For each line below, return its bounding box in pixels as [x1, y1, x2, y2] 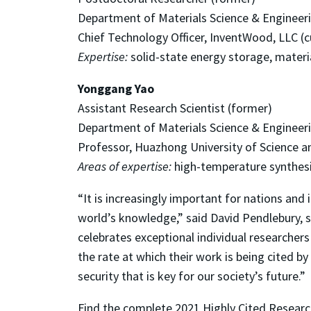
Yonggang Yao [78, 80, 154, 96]
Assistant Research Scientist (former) [78, 99, 272, 116]
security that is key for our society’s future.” [78, 267, 305, 284]
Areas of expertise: [78, 158, 171, 174]
